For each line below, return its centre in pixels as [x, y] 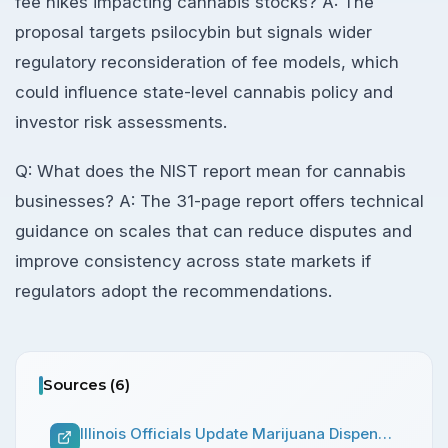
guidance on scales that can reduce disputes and [213, 230]
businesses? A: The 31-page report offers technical [219, 200]
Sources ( [78, 385]
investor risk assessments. [121, 122]
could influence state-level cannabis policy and [204, 92]
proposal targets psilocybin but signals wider [193, 32]
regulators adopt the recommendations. [173, 290]
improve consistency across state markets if [193, 260]
